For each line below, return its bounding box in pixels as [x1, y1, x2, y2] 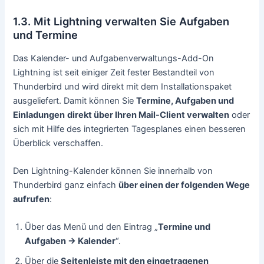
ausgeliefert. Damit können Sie [13, 95, 137, 106]
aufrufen [13, 193, 50, 204]
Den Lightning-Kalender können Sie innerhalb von [13, 165, 213, 176]
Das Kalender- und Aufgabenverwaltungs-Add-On [13, 52, 214, 64]
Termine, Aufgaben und [136, 95, 235, 106]
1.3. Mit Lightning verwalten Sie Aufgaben [13, 15, 230, 28]
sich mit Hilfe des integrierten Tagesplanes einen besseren [13, 123, 246, 134]
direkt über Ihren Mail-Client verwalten [67, 109, 230, 120]
